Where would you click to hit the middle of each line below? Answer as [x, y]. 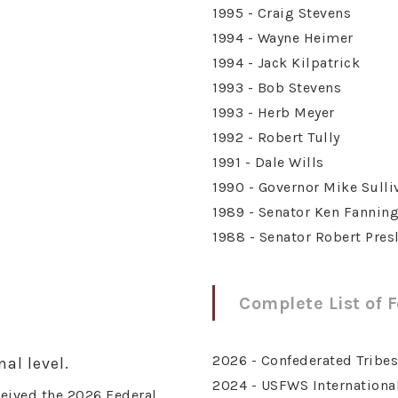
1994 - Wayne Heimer [283, 38]
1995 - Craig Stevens [282, 13]
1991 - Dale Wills [268, 162]
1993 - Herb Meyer [274, 112]
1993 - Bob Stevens [277, 88]
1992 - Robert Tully [276, 137]
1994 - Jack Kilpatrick [286, 63]
